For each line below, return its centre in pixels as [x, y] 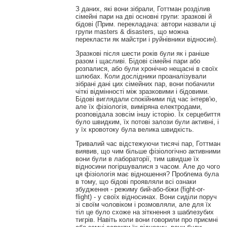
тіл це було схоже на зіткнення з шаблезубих [144, 212]
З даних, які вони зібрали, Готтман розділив [143, 9]
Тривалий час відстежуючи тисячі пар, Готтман [148, 144]
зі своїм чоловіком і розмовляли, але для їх [143, 205]
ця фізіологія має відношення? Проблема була [147, 174]
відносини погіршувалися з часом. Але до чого [147, 167]
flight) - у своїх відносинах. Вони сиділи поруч [146, 197]
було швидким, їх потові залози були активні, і [147, 122]
